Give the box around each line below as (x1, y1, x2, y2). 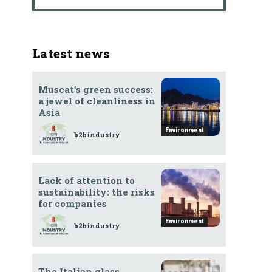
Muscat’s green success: (38, 83, 153, 96)
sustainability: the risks (38, 186, 155, 199)
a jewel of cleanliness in (38, 95, 155, 107)
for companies (38, 197, 107, 210)
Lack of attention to (38, 174, 135, 187)
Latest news (32, 45, 110, 63)
